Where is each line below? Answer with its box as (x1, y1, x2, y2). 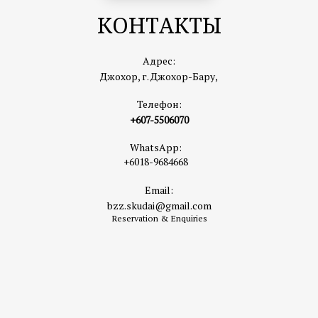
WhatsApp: (129, 141, 182, 154)
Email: (145, 183, 173, 197)
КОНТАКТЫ (97, 11, 221, 40)
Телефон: (136, 97, 182, 111)
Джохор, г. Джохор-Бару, (100, 70, 218, 83)
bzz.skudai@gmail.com (106, 199, 212, 212)
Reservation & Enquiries (111, 212, 207, 224)
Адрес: (143, 54, 175, 67)
